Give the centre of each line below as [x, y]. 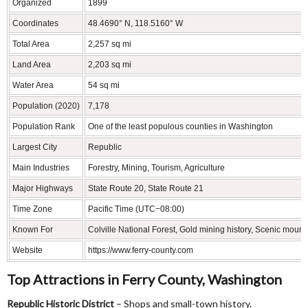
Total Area [31, 44]
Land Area [32, 64]
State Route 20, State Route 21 [146, 188]
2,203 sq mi [110, 64]
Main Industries [41, 167]
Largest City [35, 147]
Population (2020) [46, 106]
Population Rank [44, 126]
